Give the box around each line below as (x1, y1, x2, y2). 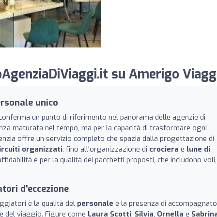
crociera (149, 144, 179, 154)
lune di (186, 144, 210, 154)
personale (77, 198, 113, 208)
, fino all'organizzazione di (62, 144, 149, 154)
